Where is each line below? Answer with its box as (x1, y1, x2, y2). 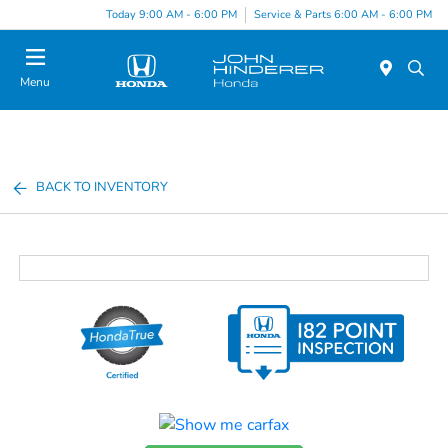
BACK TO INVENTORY (36, 178, 169, 196)
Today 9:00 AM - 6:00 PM (106, 6, 237, 22)
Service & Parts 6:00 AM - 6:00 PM (254, 6, 432, 22)
